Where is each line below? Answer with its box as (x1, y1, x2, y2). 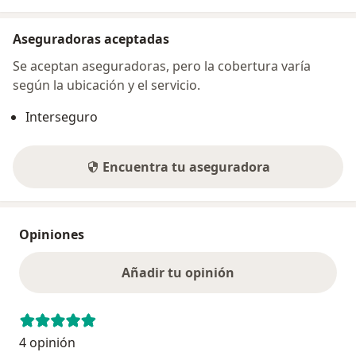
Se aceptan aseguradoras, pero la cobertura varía (13, 57, 311, 75)
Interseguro (25, 108, 98, 126)
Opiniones (19, 226, 84, 244)
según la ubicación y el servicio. (13, 76, 200, 95)
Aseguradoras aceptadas (13, 30, 169, 48)
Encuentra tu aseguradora (102, 158, 270, 176)
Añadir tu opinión (122, 264, 234, 282)
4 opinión (19, 334, 75, 352)
